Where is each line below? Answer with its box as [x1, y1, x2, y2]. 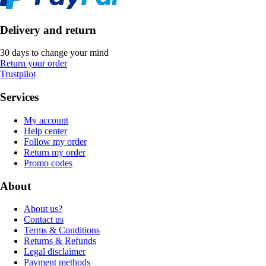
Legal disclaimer [24, 246, 85, 257]
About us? [24, 204, 62, 214]
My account [24, 115, 68, 125]
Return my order [24, 147, 85, 157]
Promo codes [24, 157, 72, 168]
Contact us [24, 214, 64, 225]
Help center [24, 125, 67, 136]
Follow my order [24, 136, 87, 147]
